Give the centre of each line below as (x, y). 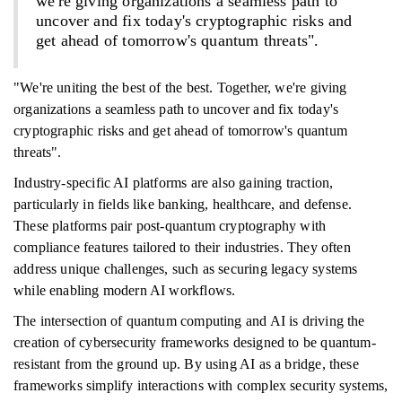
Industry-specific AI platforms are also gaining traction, (174, 183)
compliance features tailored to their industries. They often (182, 247)
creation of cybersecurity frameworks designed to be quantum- (195, 342)
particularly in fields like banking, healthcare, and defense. (183, 204)
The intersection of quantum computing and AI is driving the (189, 321)
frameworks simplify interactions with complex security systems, (201, 385)
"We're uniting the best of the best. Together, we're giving (180, 87)
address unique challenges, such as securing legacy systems (186, 269)
